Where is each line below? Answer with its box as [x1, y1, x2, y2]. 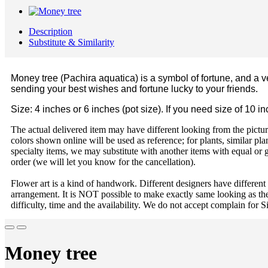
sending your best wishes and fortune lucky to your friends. [11, 84, 258, 94]
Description [29, 26, 72, 36]
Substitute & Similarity [29, 37, 114, 47]
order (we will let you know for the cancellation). [11, 157, 196, 167]
